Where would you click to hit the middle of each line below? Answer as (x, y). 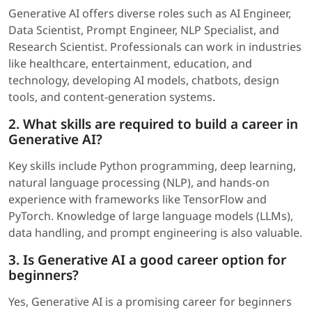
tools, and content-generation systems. (112, 97)
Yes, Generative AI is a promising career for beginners (150, 302)
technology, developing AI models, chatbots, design (144, 80)
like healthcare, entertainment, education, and (130, 64)
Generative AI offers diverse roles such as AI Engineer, (150, 14)
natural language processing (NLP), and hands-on (139, 183)
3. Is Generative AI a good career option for (147, 260)
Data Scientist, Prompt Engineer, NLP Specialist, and (144, 30)
